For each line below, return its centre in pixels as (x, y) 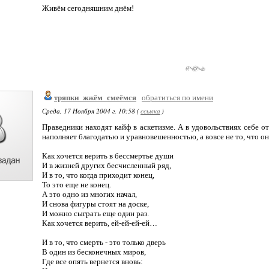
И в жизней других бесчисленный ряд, (107, 165)
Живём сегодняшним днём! (88, 8)
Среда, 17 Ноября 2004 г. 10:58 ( (91, 111)
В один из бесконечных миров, (94, 252)
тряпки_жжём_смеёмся (95, 98)
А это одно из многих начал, (89, 194)
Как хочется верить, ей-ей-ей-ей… (100, 223)
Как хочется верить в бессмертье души (108, 156)
